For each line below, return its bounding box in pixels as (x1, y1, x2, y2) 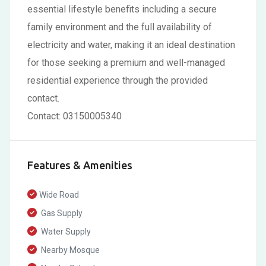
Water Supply (39, 227, 91, 236)
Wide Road (39, 190, 79, 199)
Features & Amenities (27, 159, 132, 171)
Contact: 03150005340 (27, 110, 122, 122)
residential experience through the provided (27, 75, 208, 86)
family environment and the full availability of (27, 21, 212, 33)
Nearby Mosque (39, 245, 100, 255)
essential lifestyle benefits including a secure (27, 4, 217, 15)
